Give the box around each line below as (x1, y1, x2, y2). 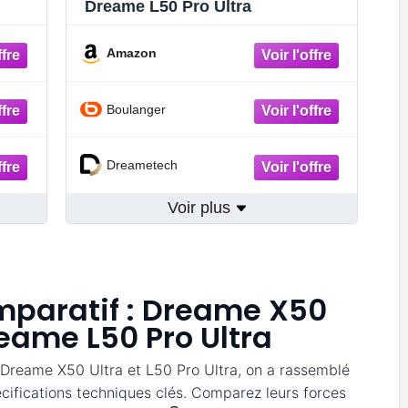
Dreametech (106, 158, 178, 173)
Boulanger (106, 101, 166, 117)
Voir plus (167, 198, 235, 217)
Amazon (106, 46, 157, 61)
